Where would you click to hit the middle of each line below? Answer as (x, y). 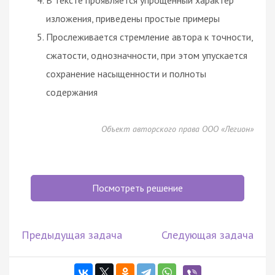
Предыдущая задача (72, 234)
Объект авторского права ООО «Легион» (177, 129)
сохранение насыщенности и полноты (126, 73)
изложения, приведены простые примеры (133, 18)
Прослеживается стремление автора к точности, (149, 37)
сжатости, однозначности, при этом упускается (147, 55)
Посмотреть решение (137, 188)
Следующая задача (207, 234)
